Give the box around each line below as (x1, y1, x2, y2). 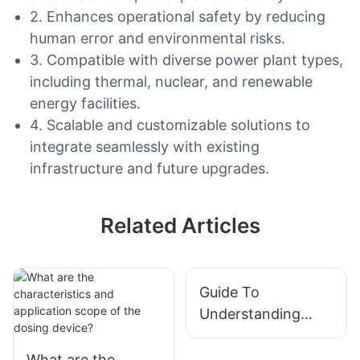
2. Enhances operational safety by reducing (29, 8, 325, 26)
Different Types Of (198, 327, 326, 345)
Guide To (198, 284, 260, 301)
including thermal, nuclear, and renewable (29, 73, 313, 91)
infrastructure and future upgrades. (29, 160, 269, 178)
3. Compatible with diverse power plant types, (29, 51, 343, 69)
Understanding (198, 305, 301, 323)
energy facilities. (29, 95, 141, 112)
